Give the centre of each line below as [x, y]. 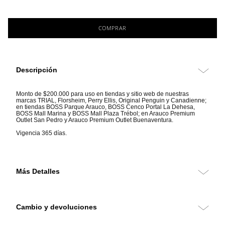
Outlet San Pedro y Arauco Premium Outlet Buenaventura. [95, 120]
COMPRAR [113, 28]
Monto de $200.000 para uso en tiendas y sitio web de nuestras [102, 94]
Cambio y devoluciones [57, 207]
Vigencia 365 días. [41, 133]
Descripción [37, 70]
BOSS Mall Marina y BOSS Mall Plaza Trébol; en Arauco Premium [105, 114]
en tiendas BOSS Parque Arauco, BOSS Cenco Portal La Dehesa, [105, 107]
